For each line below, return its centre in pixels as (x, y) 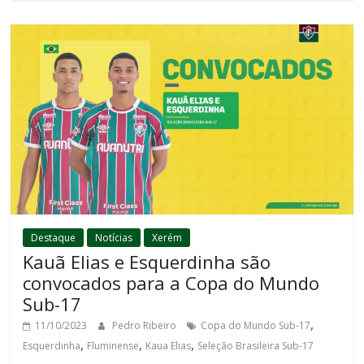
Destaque (54, 238)
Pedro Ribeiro (146, 326)
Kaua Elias (169, 346)
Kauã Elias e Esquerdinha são (147, 262)
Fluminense (113, 346)
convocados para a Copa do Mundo (171, 283)
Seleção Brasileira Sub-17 (256, 346)
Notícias (114, 238)
